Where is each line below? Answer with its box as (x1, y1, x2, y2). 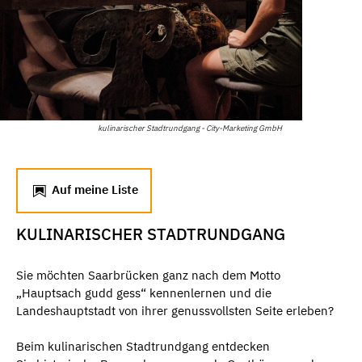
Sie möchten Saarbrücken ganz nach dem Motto (16, 267, 280, 283)
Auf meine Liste (48, 181, 138, 197)
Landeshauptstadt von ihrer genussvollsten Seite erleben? (16, 302, 334, 318)
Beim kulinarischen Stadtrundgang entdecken (16, 339, 270, 355)
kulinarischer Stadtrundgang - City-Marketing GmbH (98, 122, 282, 133)
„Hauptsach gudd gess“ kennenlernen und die (16, 284, 271, 301)
